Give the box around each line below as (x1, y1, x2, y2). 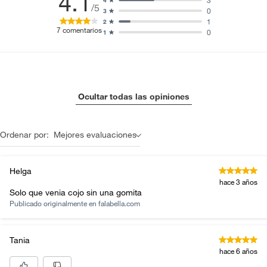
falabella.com (98, 198, 140, 208)
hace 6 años (219, 246, 257, 256)
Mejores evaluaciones (54, 129, 136, 140)
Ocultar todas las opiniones (77, 91, 190, 102)
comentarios (62, 24, 102, 35)
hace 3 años (219, 177, 257, 187)
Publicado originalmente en (10, 198, 98, 208)
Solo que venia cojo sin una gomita (10, 187, 142, 198)
